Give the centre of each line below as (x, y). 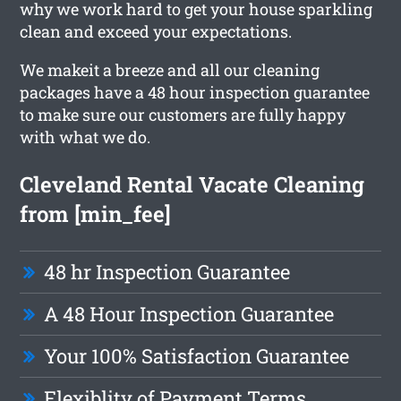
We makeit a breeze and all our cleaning (170, 69)
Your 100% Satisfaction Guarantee (197, 355)
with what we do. (85, 137)
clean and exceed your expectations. (156, 31)
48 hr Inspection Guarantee (167, 271)
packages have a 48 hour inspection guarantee (195, 92)
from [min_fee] (96, 213)
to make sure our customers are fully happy (183, 114)
